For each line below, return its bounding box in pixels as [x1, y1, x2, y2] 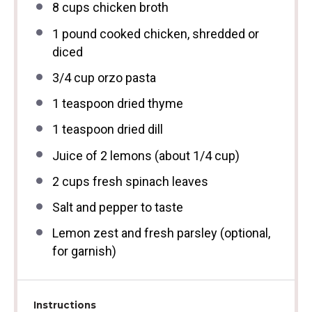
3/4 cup [52, 70, 95, 85]
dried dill [114, 122, 163, 137]
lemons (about [107, 148, 193, 163]
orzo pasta [94, 70, 156, 85]
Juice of [52, 148, 100, 163]
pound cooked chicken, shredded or [58, 26, 259, 41]
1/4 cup [192, 148, 235, 163]
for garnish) [52, 244, 116, 259]
